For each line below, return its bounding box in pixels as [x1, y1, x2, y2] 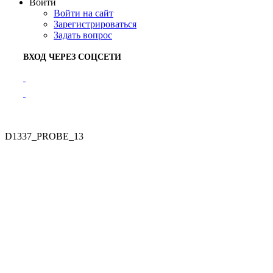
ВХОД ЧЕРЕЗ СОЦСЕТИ [23, 52, 121, 62]
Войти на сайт [54, 8, 113, 19]
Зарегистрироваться [54, 19, 136, 30]
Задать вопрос [54, 30, 112, 41]
